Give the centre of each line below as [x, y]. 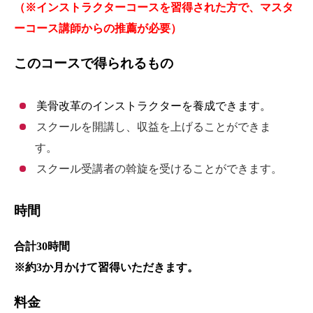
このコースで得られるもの [94, 63]
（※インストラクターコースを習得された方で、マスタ [154, 7]
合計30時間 [42, 246]
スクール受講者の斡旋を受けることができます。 [159, 169]
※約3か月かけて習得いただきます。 [106, 267]
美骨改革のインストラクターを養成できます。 [153, 106]
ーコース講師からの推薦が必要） [98, 28]
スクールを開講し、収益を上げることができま [153, 127]
